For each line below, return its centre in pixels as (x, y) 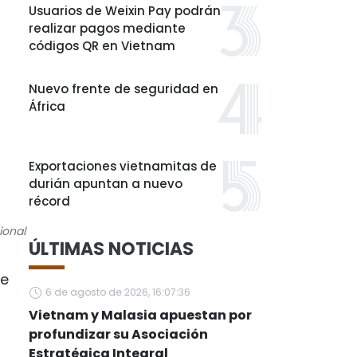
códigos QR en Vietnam (102, 46)
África (47, 106)
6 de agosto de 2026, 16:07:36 (118, 292)
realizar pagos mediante (107, 28)
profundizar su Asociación (118, 334)
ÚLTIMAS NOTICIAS (111, 249)
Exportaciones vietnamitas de (123, 166)
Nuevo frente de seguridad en (124, 89)
